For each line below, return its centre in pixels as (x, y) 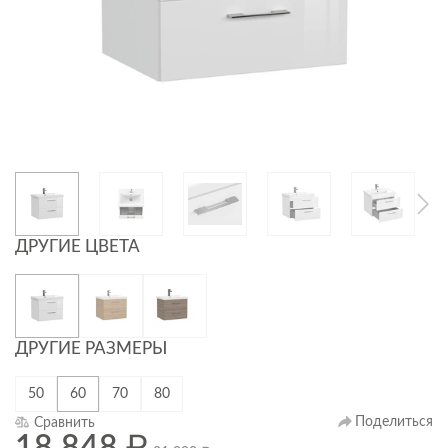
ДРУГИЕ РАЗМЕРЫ (91, 348)
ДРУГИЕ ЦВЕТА (77, 246)
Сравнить (64, 422)
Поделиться (394, 422)
